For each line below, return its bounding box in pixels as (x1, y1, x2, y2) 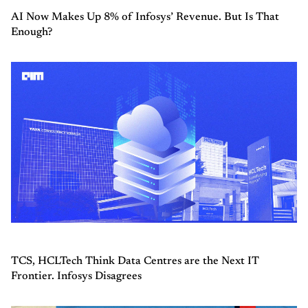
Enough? (11, 26, 52, 38)
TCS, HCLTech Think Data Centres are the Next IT (11, 255, 259, 267)
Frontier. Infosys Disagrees (11, 270, 142, 282)
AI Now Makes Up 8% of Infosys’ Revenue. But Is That (11, 11, 279, 23)
